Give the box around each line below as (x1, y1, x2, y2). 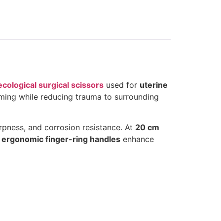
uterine (140, 79, 168, 90)
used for (104, 79, 140, 90)
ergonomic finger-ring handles (1, 134, 120, 145)
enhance (120, 134, 154, 145)
